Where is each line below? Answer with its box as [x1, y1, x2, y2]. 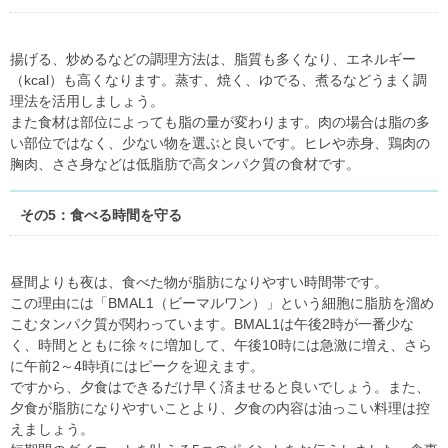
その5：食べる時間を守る [20, 207, 182, 223]
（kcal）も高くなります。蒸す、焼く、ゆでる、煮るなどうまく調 [10, 72, 427, 88]
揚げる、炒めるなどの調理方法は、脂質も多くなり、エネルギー [10, 51, 416, 67]
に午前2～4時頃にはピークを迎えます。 [10, 358, 264, 374]
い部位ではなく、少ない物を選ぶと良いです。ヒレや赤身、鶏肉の [10, 135, 430, 151]
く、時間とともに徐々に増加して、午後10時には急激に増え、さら [10, 337, 432, 353]
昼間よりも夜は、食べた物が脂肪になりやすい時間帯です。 [10, 274, 388, 290]
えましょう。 [10, 421, 94, 437]
